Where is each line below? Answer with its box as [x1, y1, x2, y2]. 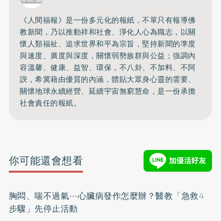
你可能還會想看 [8, 152, 83, 169]
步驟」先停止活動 [8, 202, 78, 215]
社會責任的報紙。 [20, 97, 81, 110]
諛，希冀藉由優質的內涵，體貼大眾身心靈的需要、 [20, 74, 196, 86]
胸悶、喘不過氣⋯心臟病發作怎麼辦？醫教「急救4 [8, 189, 205, 202]
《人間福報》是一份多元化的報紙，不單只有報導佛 [20, 14, 196, 27]
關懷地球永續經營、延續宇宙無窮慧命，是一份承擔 [20, 85, 196, 98]
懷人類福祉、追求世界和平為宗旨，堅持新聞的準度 [20, 38, 196, 50]
